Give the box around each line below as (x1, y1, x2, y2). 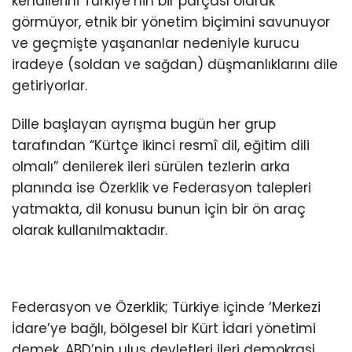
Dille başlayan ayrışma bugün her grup (12, 114, 276, 134)
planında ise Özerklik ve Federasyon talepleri (12, 178, 311, 197)
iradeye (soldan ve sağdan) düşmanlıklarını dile (12, 54, 338, 74)
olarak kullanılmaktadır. (12, 220, 167, 240)
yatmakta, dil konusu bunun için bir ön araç (12, 199, 306, 218)
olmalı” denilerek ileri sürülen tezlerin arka (12, 156, 290, 176)
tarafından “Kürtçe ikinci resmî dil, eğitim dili (12, 135, 310, 155)
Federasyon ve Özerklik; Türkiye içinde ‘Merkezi (12, 298, 321, 317)
